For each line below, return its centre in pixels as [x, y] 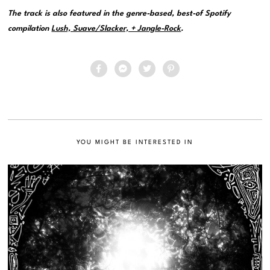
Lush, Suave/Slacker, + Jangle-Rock [116, 28]
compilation [30, 28]
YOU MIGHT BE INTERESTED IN [135, 142]
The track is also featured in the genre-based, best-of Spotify [120, 13]
